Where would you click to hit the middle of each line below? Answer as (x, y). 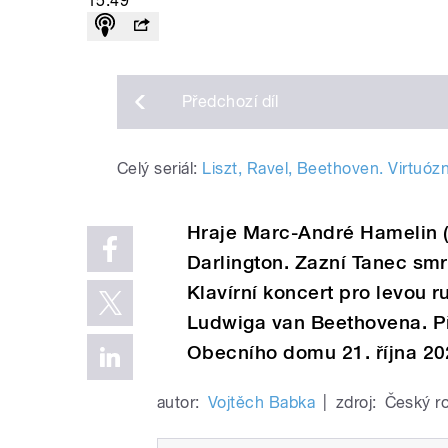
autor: (178, 402)
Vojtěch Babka (261, 402)
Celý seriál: (157, 168)
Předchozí (222, 102)
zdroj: (356, 402)
